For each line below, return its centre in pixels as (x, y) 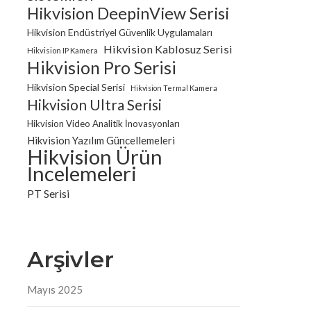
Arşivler (71, 260)
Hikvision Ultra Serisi (95, 105)
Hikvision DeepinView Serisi (128, 14)
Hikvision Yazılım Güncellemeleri (101, 141)
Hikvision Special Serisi (76, 87)
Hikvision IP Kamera (63, 51)
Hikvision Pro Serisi (102, 68)
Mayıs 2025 (55, 290)
